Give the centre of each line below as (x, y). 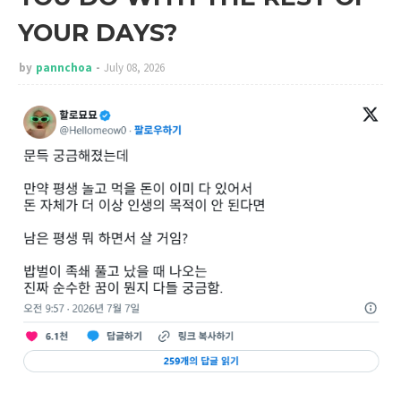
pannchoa (64, 68)
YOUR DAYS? (98, 33)
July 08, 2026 (134, 68)
